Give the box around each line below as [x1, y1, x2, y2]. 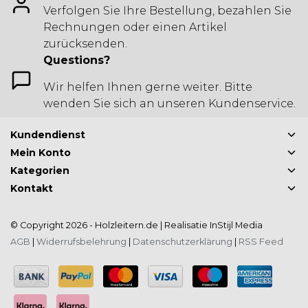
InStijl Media [208, 220, 263, 231]
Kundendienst [10, 129, 85, 142]
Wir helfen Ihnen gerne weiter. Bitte [43, 80, 252, 94]
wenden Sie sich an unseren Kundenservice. [43, 97, 296, 111]
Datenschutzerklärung [133, 236, 232, 247]
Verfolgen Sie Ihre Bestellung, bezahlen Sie [43, 4, 291, 18]
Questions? [43, 54, 110, 67]
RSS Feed [239, 236, 283, 247]
